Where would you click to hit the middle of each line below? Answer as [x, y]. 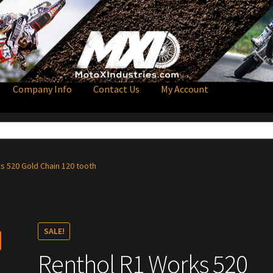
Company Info [43, 89]
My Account [185, 89]
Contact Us [117, 89]
